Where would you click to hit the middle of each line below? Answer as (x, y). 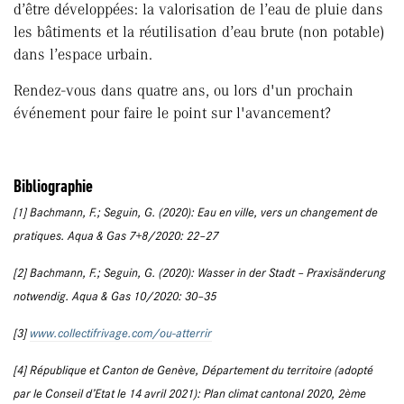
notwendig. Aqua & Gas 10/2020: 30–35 (115, 296)
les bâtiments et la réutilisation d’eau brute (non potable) (199, 32)
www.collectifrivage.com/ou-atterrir (121, 333)
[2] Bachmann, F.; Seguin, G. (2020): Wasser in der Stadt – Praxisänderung (200, 273)
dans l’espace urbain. (83, 55)
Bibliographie (53, 187)
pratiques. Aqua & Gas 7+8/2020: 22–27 (116, 236)
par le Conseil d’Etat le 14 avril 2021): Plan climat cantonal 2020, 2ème (190, 394)
